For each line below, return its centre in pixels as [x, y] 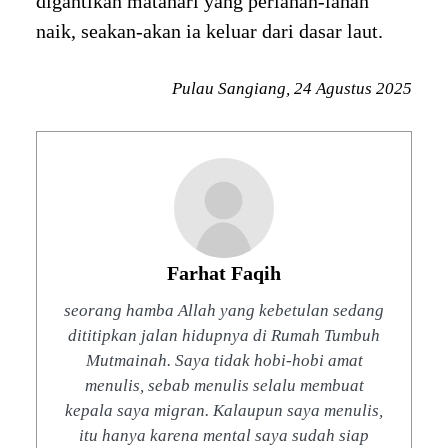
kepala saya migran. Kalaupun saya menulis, [224, 410]
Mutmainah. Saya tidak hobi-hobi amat [224, 360]
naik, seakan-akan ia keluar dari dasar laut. [209, 31]
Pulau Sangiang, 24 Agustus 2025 [292, 89]
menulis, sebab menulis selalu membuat [224, 385]
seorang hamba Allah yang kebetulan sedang [224, 310]
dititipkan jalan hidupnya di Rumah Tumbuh [224, 335]
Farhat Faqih [224, 272]
